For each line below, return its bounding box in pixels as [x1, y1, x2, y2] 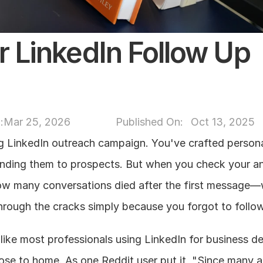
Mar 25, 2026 [3, 116, 70, 128]
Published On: [115, 116, 186, 128]
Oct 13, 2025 [190, 116, 255, 128]
